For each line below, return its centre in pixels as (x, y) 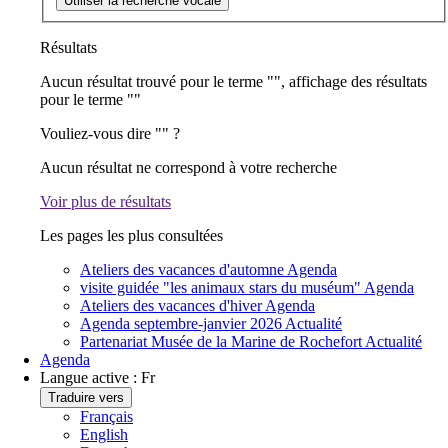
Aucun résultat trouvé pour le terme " (157, 81)
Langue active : (88, 377)
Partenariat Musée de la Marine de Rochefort (221, 341)
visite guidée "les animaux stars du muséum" (220, 287)
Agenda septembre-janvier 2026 (181, 323)
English (104, 434)
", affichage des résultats (350, 81)
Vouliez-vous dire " (101, 133)
